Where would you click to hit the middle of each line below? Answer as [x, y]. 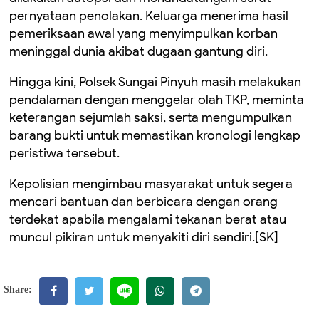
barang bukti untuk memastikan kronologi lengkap [155, 135]
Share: [18, 289]
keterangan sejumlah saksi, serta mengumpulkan [151, 117]
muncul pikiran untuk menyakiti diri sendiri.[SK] [144, 237]
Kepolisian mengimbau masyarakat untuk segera [151, 184]
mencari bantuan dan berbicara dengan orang [143, 202]
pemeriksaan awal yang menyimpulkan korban [143, 33]
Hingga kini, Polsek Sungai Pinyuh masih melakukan [155, 82]
